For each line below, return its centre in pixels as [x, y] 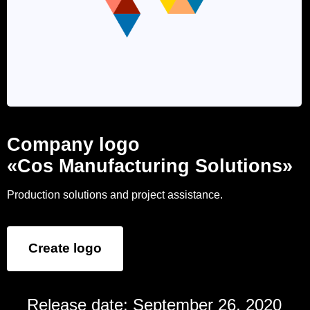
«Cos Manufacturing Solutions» [150, 166]
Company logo [73, 145]
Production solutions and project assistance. [115, 195]
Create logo [65, 248]
